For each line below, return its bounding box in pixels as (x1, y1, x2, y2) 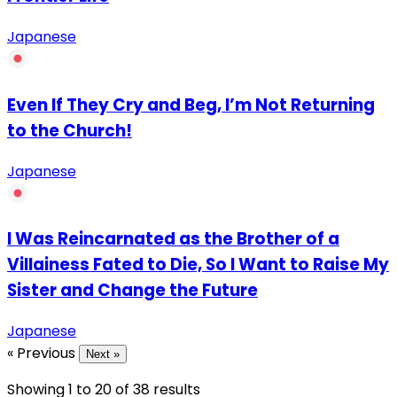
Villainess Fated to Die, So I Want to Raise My (7, 253, 389, 277)
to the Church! (7, 118, 132, 143)
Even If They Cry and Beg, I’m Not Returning (7, 92, 375, 117)
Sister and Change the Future (7, 278, 258, 303)
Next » (86, 347, 120, 361)
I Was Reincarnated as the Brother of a (7, 227, 339, 252)
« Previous (7, 343, 79, 363)
